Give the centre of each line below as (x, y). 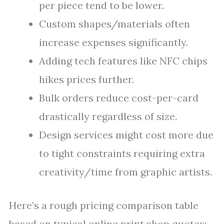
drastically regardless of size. (108, 116)
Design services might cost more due (126, 135)
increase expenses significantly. (113, 42)
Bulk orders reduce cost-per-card (119, 98)
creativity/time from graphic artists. (125, 172)
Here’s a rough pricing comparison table (104, 205)
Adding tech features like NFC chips (123, 61)
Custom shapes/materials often (114, 24)
